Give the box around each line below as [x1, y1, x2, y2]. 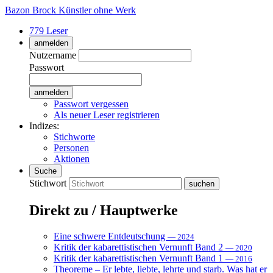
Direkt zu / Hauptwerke [29, 202, 178, 218]
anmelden [34, 38, 68, 48]
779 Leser [29, 26, 68, 36]
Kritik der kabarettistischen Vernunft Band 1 [54, 252, 225, 263]
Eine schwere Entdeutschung [54, 230, 168, 241]
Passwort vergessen [54, 99, 129, 109]
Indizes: [29, 121, 59, 131]
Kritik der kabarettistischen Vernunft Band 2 [54, 241, 225, 252]
